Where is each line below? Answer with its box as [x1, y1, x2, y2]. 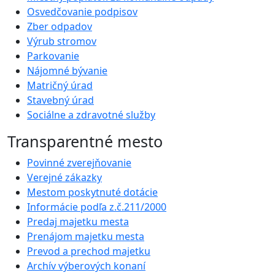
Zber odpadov [27, 20, 92, 34]
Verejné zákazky [27, 171, 102, 185]
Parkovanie [27, 49, 79, 63]
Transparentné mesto [7, 131, 163, 152]
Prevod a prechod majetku [27, 244, 150, 258]
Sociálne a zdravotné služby [27, 108, 155, 122]
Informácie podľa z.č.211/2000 [27, 200, 166, 214]
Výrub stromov [27, 34, 96, 48]
